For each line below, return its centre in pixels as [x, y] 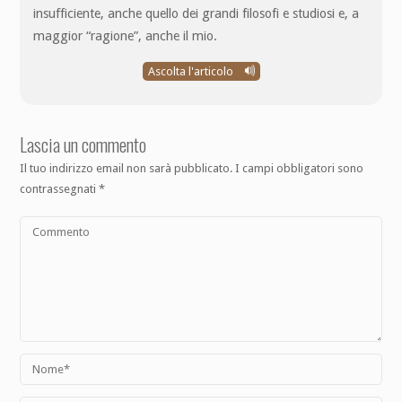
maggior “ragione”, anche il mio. [126, 35]
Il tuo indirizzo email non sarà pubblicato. [127, 168]
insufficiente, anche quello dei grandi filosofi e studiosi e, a [197, 13]
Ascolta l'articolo [192, 71]
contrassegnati [60, 188]
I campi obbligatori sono [300, 168]
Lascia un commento [83, 144]
